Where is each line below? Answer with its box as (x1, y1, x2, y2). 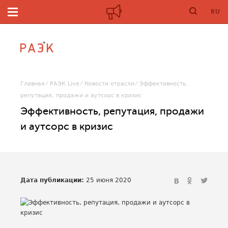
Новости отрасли (84, 80, 134, 87)
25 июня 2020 (84, 177, 131, 184)
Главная (20, 80, 45, 87)
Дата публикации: (20, 177, 84, 184)
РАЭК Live (50, 80, 79, 87)
